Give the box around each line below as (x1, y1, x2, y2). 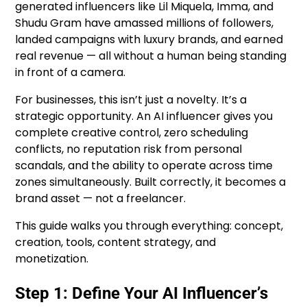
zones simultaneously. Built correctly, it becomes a (15, 174, 286, 191)
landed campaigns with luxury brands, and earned (15, 32, 284, 48)
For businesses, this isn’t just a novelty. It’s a (15, 92, 247, 108)
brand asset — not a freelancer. (15, 191, 186, 207)
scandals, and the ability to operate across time (15, 158, 273, 174)
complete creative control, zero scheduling (15, 125, 249, 141)
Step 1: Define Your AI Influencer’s (15, 283, 269, 303)
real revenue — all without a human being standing (15, 48, 287, 64)
